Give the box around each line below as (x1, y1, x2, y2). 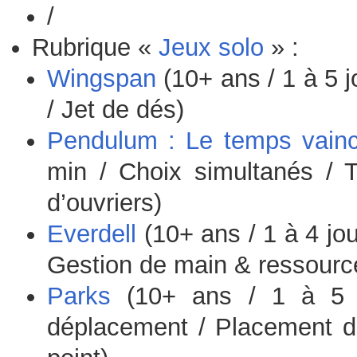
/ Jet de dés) (47, 96, 184, 124)
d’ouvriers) (47, 189, 162, 218)
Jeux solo (158, 33, 264, 62)
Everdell (47, 220, 136, 249)
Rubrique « (31, 33, 159, 62)
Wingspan (47, 65, 156, 93)
